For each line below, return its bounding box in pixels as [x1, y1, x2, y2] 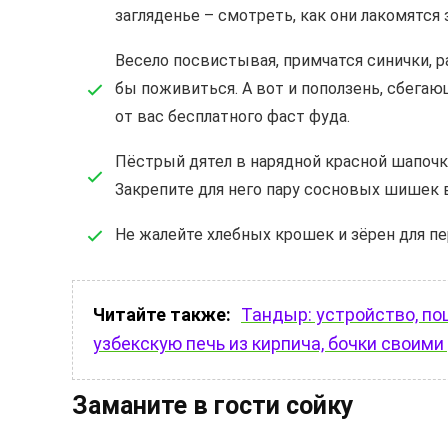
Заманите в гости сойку [72, 391, 354, 421]
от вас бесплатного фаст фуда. [115, 107, 350, 127]
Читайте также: [93, 304, 231, 326]
